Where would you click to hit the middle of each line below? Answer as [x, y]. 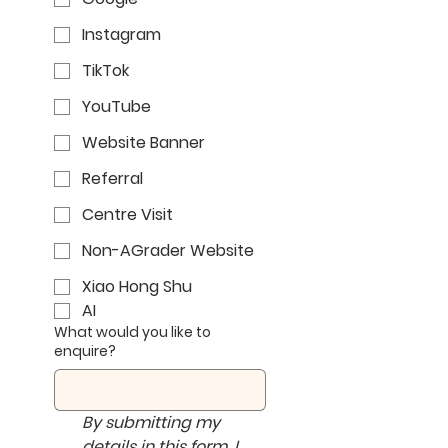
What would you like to [132, 332]
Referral [112, 178]
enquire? [85, 351]
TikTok [105, 70]
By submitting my [151, 422]
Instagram [121, 34]
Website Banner [143, 142]
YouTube [116, 106]
